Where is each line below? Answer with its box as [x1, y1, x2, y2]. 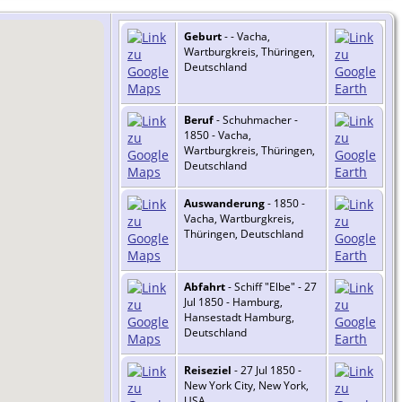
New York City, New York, [184, 378, 309, 394]
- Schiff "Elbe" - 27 [225, 279, 317, 295]
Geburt [184, 29, 222, 45]
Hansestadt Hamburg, [184, 310, 294, 326]
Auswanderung [184, 196, 265, 212]
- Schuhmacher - [214, 112, 298, 128]
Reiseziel [184, 363, 232, 379]
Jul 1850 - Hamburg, [184, 294, 283, 310]
